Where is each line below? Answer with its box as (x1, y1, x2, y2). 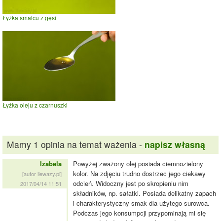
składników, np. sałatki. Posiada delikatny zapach (73, 188, 216, 198)
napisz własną (144, 138, 205, 151)
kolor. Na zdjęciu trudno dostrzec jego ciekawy (73, 169, 206, 179)
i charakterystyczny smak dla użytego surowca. (73, 198, 210, 208)
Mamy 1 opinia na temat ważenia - (6, 138, 145, 151)
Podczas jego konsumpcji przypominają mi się (73, 208, 206, 218)
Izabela (40, 159, 62, 169)
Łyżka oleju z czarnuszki (2, 100, 68, 109)
